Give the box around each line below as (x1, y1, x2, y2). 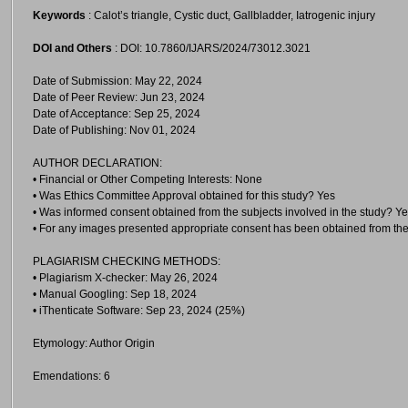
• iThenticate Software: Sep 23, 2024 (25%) (33, 304, 245, 317)
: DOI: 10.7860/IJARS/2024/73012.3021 (112, 42, 311, 55)
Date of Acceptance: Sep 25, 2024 (33, 107, 200, 120)
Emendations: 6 (33, 370, 110, 382)
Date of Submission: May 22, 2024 (33, 75, 202, 87)
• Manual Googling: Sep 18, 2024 (33, 288, 197, 301)
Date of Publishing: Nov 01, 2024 (33, 124, 196, 137)
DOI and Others (33, 42, 112, 55)
